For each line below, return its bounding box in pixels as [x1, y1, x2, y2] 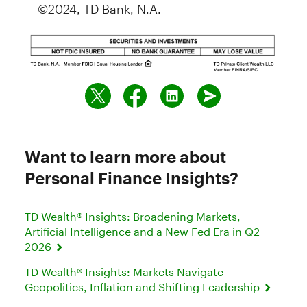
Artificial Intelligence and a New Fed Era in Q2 [25, 224, 260, 238]
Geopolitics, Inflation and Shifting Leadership [25, 280, 262, 293]
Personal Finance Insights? [25, 167, 238, 188]
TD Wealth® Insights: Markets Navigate [25, 265, 223, 278]
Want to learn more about [25, 146, 226, 167]
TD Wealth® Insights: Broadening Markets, [25, 209, 241, 223]
